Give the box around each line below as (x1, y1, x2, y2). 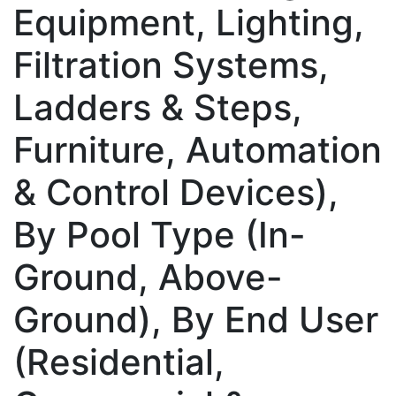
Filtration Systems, (13, 42, 329, 87)
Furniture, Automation (13, 127, 382, 171)
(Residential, (13, 339, 225, 384)
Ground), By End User (13, 297, 378, 341)
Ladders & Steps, (13, 85, 302, 129)
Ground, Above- (13, 255, 283, 299)
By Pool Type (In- (13, 212, 306, 256)
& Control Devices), (13, 170, 339, 214)
